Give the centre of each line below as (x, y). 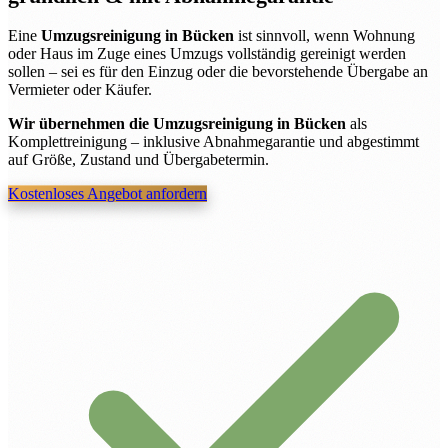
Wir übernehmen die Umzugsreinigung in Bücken (177, 124)
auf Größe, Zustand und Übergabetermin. (138, 160)
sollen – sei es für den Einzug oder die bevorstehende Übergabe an (218, 72)
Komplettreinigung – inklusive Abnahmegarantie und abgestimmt (213, 142)
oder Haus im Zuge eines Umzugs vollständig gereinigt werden (207, 54)
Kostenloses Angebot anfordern (107, 194)
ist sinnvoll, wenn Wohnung (324, 36)
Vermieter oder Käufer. (80, 90)
